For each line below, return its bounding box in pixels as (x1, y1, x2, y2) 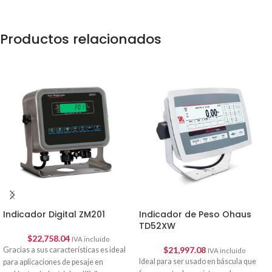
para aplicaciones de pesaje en (3, 257, 103, 267)
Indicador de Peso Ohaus (139, 208, 251, 220)
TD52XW (139, 219, 175, 232)
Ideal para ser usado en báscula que (139, 256, 256, 266)
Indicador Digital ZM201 (3, 208, 105, 221)
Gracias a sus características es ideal (3, 245, 126, 255)
